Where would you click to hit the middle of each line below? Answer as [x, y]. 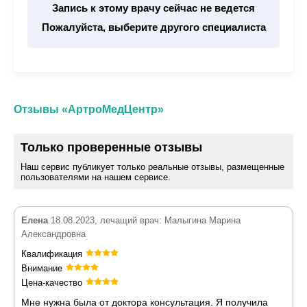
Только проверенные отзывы [111, 147]
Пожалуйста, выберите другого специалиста [153, 27]
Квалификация [52, 254]
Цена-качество [52, 283]
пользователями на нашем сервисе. [96, 177]
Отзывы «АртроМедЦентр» [89, 109]
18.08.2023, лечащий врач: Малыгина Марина [144, 220]
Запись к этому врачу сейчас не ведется [153, 8]
